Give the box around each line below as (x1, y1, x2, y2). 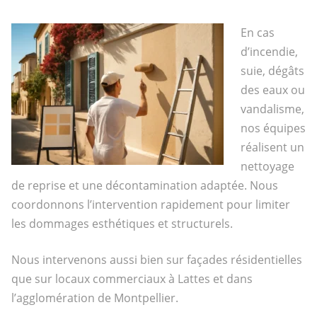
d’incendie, (240, 43, 298, 59)
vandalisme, (240, 100, 304, 117)
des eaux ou (240, 81, 305, 98)
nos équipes (240, 120, 306, 136)
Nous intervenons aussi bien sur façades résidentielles (11, 251, 302, 267)
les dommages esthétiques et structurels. (11, 215, 233, 231)
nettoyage (240, 158, 294, 174)
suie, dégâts (240, 62, 304, 79)
